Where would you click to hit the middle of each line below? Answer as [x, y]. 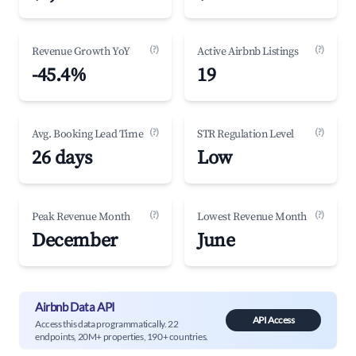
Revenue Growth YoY [81, 52]
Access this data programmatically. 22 [107, 323]
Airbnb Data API [75, 306]
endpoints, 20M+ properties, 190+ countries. [122, 336]
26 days [62, 158]
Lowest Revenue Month [252, 217]
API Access [273, 320]
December [75, 241]
